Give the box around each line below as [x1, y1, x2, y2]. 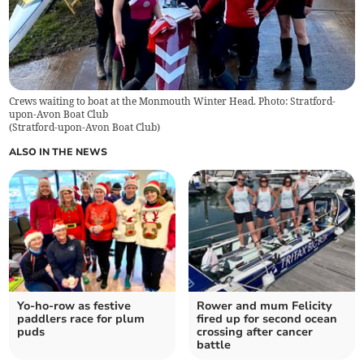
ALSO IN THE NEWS [9, 145, 108, 159]
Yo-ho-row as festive [17, 298, 132, 314]
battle [197, 337, 231, 353]
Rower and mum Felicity [197, 298, 332, 314]
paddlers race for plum [17, 311, 145, 327]
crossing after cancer [197, 324, 313, 340]
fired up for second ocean [197, 311, 337, 327]
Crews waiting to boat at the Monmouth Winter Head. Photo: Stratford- [9, 95, 336, 108]
